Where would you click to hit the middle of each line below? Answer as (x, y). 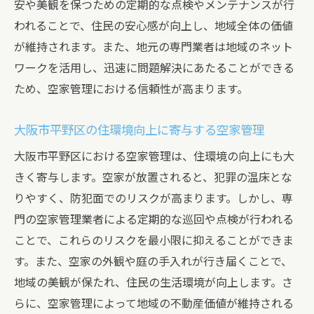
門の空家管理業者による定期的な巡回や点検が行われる (154, 220)
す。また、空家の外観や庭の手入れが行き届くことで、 (153, 262)
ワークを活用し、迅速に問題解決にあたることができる (154, 68)
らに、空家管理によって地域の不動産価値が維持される (154, 304)
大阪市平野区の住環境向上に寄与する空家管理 (139, 130)
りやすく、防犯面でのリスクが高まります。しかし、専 (153, 199)
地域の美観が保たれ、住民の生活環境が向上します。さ (153, 283)
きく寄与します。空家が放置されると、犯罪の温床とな (153, 178)
